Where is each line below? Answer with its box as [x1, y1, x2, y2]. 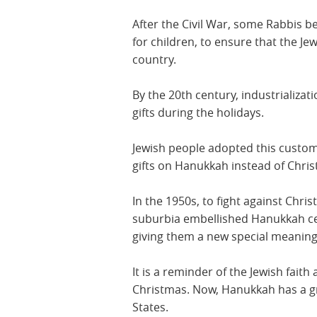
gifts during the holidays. [132, 104, 264, 120]
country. [132, 51, 179, 67]
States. [132, 299, 171, 315]
